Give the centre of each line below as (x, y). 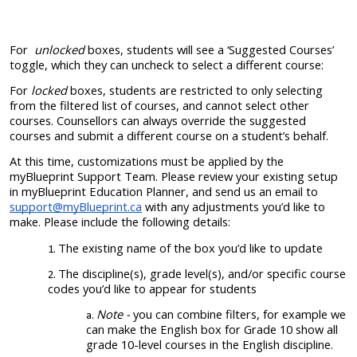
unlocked (61, 49)
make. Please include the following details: (120, 222)
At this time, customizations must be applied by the (147, 161)
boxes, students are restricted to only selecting (196, 90)
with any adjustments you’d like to (233, 207)
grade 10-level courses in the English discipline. (210, 345)
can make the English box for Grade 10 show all (212, 330)
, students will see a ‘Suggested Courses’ (227, 49)
